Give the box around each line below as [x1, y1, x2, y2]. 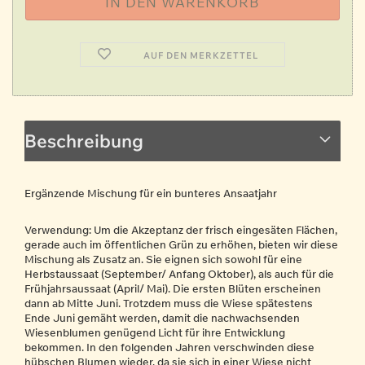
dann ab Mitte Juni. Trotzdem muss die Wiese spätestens [24, 297, 313, 310]
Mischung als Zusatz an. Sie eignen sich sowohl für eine [24, 253, 302, 266]
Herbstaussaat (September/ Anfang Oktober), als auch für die [24, 267, 334, 280]
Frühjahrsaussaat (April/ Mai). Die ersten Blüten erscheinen [24, 282, 321, 295]
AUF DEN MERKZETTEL [143, 50, 258, 61]
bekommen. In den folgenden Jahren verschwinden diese [24, 341, 314, 354]
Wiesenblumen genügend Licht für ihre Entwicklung [24, 326, 285, 339]
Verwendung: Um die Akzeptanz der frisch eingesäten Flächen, [24, 223, 337, 236]
